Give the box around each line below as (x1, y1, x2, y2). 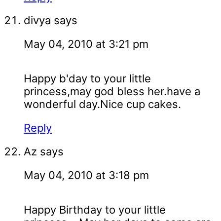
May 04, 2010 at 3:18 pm (24, 169, 149, 182)
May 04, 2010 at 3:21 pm (24, 37, 148, 51)
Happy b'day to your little (24, 72, 151, 85)
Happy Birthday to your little (24, 203, 166, 217)
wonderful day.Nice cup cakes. (24, 98, 181, 111)
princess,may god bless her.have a (24, 85, 200, 98)
